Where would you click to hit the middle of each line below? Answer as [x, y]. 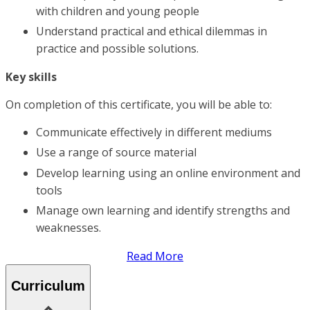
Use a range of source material [116, 153]
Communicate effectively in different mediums [154, 133]
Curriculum [48, 285]
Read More [155, 256]
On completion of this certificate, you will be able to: [139, 105]
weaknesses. [69, 228]
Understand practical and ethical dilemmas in [152, 31]
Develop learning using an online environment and [168, 173]
